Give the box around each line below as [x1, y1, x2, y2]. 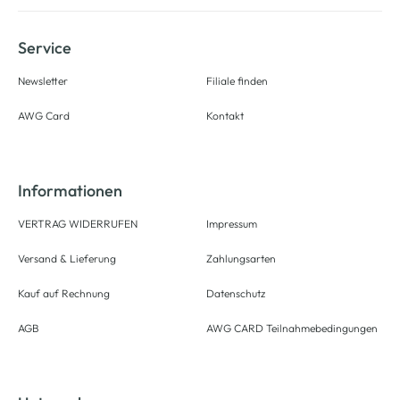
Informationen [18, 180, 122, 201]
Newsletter [18, 74, 68, 87]
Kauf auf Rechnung [18, 287, 110, 300]
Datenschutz [206, 287, 265, 300]
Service [18, 37, 71, 58]
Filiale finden [206, 74, 268, 87]
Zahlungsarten [206, 252, 276, 265]
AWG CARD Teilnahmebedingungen [206, 321, 378, 335]
